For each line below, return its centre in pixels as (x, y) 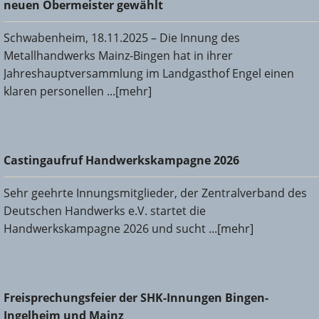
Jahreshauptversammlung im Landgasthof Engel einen (149, 73)
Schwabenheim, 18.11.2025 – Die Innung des (122, 37)
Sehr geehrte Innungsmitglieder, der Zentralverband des (155, 193)
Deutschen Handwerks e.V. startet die (105, 210)
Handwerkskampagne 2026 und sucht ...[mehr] (129, 228)
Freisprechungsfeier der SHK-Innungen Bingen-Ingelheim (156, 290)
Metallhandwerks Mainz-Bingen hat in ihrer (118, 55)
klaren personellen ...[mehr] (78, 91)
